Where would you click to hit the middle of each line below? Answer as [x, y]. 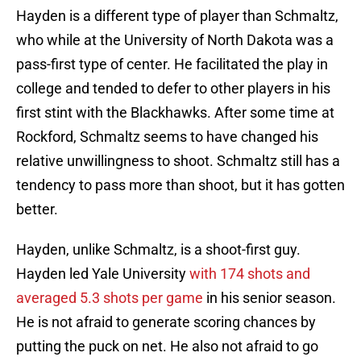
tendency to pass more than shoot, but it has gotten [180, 185]
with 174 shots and [250, 274]
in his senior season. [270, 298]
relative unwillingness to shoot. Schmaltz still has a [178, 161]
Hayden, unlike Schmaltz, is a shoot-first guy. [158, 250]
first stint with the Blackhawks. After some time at [175, 113]
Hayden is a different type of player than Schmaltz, [177, 16]
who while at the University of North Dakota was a [175, 40]
